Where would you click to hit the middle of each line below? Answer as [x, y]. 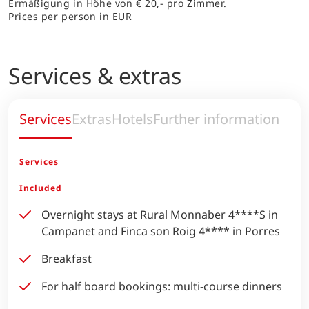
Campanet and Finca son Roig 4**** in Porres [161, 231]
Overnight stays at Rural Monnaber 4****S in [160, 214]
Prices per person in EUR [70, 17]
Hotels [132, 118]
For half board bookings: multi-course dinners [162, 286]
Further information [216, 118]
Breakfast [67, 258]
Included [41, 188]
